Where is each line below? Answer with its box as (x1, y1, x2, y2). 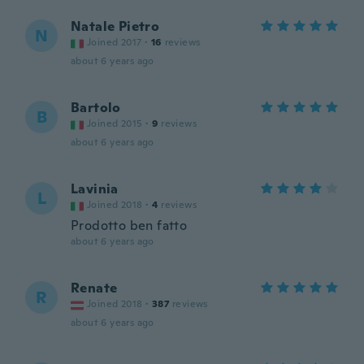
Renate (71, 279, 118, 297)
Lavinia (71, 180, 119, 197)
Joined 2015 (87, 117, 143, 130)
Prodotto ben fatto (71, 217, 188, 234)
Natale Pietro (71, 18, 160, 35)
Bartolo (71, 99, 121, 116)
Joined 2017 (87, 36, 142, 49)
